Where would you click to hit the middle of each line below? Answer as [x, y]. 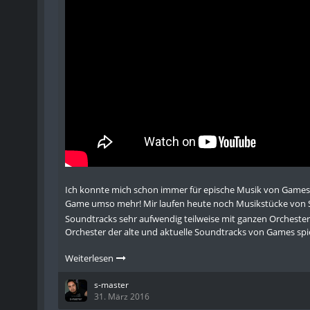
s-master [111, 285]
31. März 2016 [121, 297]
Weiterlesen [90, 258]
